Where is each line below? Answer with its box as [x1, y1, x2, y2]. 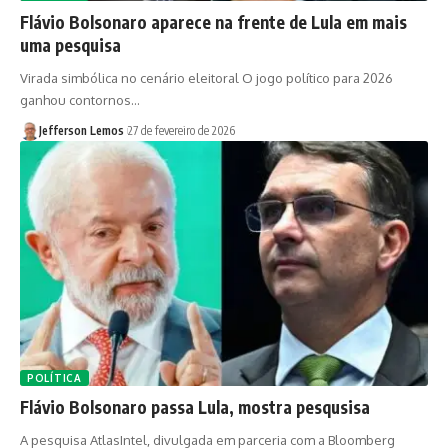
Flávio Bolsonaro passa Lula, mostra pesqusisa [20, 396, 370, 419]
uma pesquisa [20, 34, 121, 57]
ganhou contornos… [20, 92, 140, 109]
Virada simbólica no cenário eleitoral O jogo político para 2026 [20, 70, 393, 87]
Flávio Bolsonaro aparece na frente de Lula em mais [20, 11, 407, 34]
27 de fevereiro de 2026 [127, 123, 235, 139]
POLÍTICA [27, 372, 82, 385]
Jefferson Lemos [38, 123, 124, 139]
